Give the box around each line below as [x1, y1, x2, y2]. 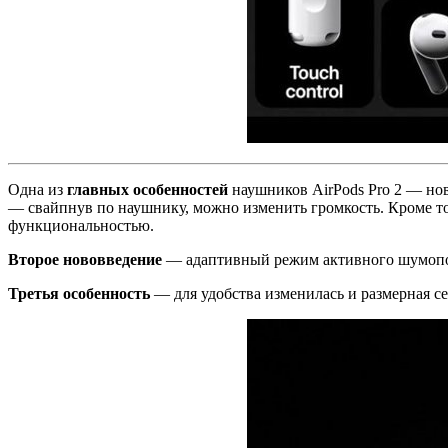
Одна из [8, 180, 67, 198]
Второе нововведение [8, 250, 162, 268]
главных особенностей [67, 180, 228, 198]
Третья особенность [8, 284, 150, 302]
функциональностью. [8, 216, 154, 234]
